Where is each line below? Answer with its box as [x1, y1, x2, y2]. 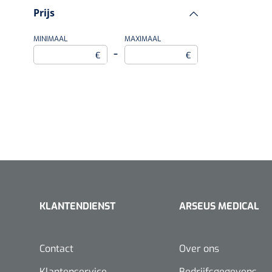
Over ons [179, 242, 219, 255]
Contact [39, 242, 73, 255]
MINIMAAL [33, 34, 67, 44]
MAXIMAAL [124, 34, 161, 44]
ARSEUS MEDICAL [179, 200, 259, 212]
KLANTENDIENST [39, 200, 115, 212]
